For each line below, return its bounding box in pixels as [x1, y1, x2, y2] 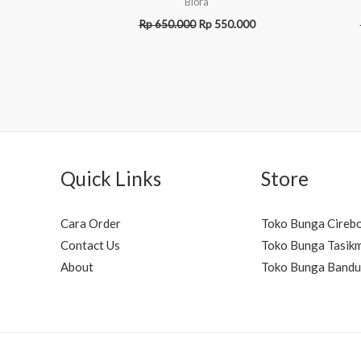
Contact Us [60, 238, 120, 253]
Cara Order [60, 216, 121, 231]
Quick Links [60, 167, 161, 191]
